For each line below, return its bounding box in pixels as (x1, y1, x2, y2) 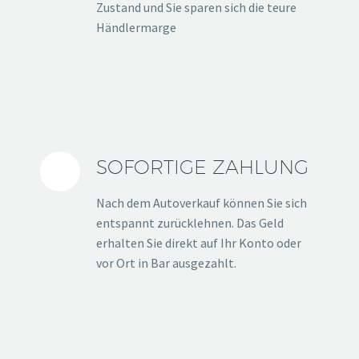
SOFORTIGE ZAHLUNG (96, 155, 309, 179)
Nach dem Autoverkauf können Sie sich (96, 195, 307, 212)
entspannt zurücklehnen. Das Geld (96, 215, 284, 232)
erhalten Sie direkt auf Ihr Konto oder (96, 235, 301, 252)
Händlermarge (96, 19, 176, 36)
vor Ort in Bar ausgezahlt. (96, 255, 236, 272)
